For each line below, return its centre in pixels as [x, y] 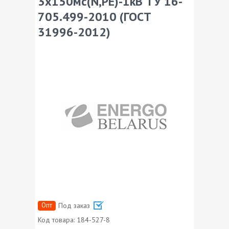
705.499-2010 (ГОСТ [95, 16]
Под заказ [75, 205]
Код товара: [57, 220]
